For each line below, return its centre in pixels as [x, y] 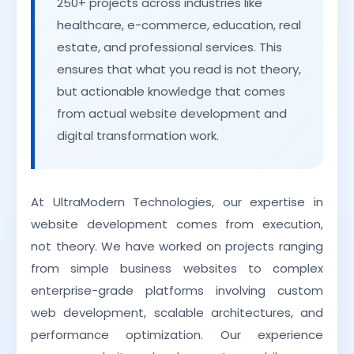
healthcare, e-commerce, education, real [179, 25]
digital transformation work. [138, 136]
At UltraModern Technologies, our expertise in [177, 202]
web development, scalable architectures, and [177, 313]
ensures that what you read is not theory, [179, 70]
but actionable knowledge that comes [171, 92]
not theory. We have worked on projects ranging [177, 247]
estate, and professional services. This [169, 47]
